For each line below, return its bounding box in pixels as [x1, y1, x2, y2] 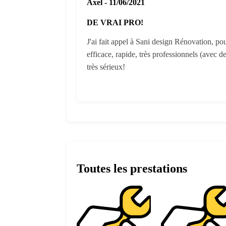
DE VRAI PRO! [87, 18, 143, 27]
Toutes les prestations [77, 161, 187, 175]
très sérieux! [87, 62, 125, 71]
